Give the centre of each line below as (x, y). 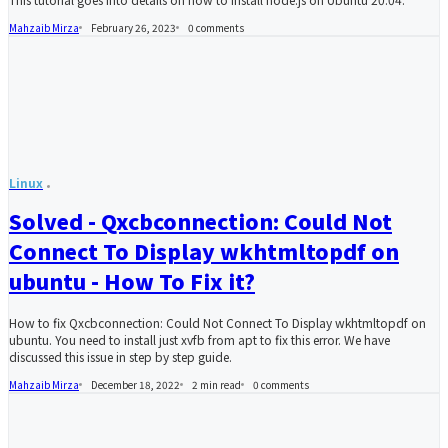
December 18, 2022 (135, 384)
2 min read (216, 384)
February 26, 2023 (133, 27)
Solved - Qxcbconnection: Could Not (200, 221)
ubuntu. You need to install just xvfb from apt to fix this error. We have (199, 339)
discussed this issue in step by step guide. (120, 356)
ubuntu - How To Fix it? (132, 281)
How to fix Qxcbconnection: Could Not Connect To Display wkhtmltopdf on (217, 322)
